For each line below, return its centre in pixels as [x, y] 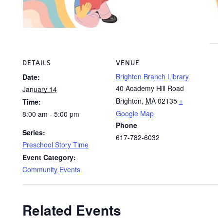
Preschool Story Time [55, 145]
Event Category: [49, 157]
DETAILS [36, 63]
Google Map [135, 113]
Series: [34, 132]
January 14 [39, 89]
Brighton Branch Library [152, 76]
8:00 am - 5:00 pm [51, 114]
